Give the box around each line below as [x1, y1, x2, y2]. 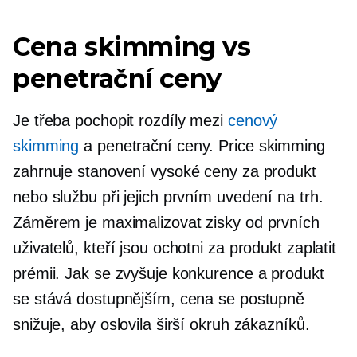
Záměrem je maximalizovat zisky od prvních [13, 214, 320, 231]
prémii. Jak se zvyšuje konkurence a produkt [13, 265, 324, 282]
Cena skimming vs [13, 31, 251, 62]
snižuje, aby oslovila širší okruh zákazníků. [13, 316, 310, 333]
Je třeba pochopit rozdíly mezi [13, 112, 228, 129]
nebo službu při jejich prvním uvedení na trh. [13, 188, 324, 206]
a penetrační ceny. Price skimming [79, 137, 325, 155]
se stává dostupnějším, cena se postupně [13, 290, 305, 308]
